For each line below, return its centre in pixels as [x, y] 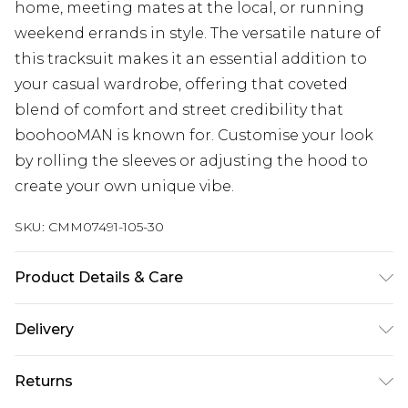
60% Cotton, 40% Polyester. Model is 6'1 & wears [193, 316]
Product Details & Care [99, 278]
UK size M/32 [61, 342]
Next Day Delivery [80, 373]
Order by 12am [68, 395]
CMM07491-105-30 [106, 227]
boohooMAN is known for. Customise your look [194, 136]
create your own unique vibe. [124, 187]
